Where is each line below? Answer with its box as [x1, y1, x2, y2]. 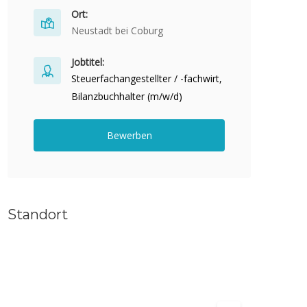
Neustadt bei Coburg [71, 24, 163, 37]
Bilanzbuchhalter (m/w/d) [71, 90, 182, 103]
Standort [8, 206, 68, 223]
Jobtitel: [71, 56, 104, 69]
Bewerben [106, 129, 152, 142]
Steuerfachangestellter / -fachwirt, [71, 72, 222, 85]
